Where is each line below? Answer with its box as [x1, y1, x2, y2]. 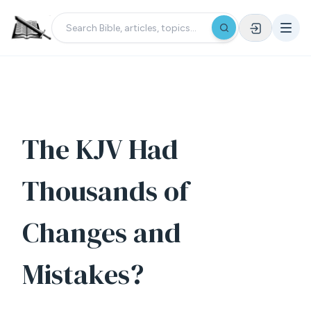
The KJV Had [22, 131, 178, 168]
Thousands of [22, 172, 189, 210]
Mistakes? [22, 255, 144, 293]
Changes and [22, 214, 181, 251]
